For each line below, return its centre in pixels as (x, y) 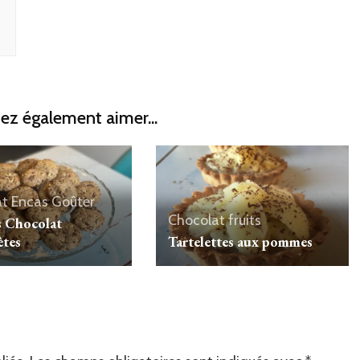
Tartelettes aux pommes (240, 242)
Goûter (73, 202)
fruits (244, 221)
